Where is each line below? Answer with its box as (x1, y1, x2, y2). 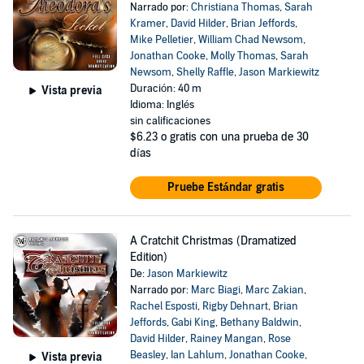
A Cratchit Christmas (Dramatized (129, 234, 297, 248)
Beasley (129, 349, 166, 362)
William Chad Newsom (197, 33, 303, 46)
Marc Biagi (190, 284, 240, 297)
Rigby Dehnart (201, 300, 268, 313)
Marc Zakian (245, 284, 304, 297)
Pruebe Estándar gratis (167, 180, 284, 194)
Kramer (129, 17, 166, 30)
